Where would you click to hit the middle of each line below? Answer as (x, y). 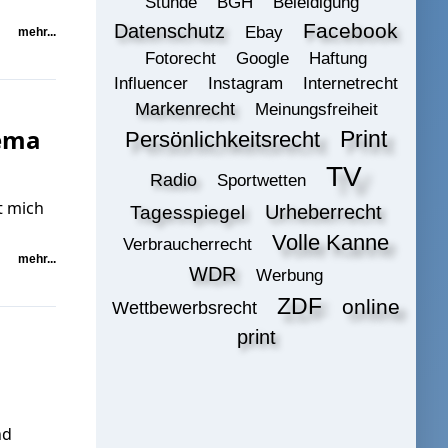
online (371, 307)
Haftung (338, 59)
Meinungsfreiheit (316, 110)
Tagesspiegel (187, 213)
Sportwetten (261, 181)
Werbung (289, 276)
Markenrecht (184, 109)
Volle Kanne (330, 243)
